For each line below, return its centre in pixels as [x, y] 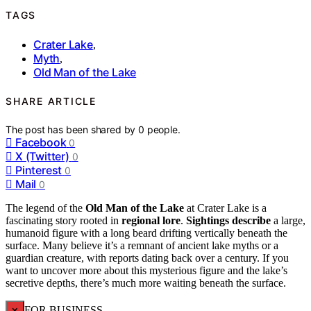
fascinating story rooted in [64, 220]
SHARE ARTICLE [51, 101]
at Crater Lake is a [225, 208]
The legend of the [45, 208]
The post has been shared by [72, 129]
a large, [288, 220]
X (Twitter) [42, 156]
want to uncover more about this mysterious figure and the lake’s [146, 270]
